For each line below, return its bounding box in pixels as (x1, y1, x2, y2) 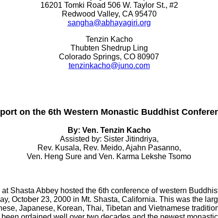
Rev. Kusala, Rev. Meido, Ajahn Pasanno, (37, 144, 181, 152)
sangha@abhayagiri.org (67, 18, 151, 27)
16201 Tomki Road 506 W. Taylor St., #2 (40, 1, 178, 9)
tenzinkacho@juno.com (68, 61, 150, 70)
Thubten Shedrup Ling (70, 44, 148, 52)
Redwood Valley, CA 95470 (61, 10, 157, 18)
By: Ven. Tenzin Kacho (67, 126, 151, 134)
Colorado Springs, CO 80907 (59, 53, 159, 61)
